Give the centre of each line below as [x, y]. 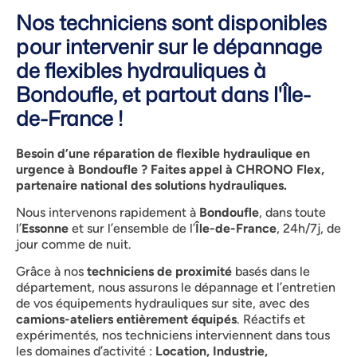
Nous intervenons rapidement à [108, 213]
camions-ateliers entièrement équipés [126, 320]
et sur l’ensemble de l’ [132, 229]
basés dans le [271, 272]
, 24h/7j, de [309, 229]
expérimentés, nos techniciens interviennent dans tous [173, 335]
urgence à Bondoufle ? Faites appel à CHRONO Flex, [170, 169]
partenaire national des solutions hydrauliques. [151, 185]
